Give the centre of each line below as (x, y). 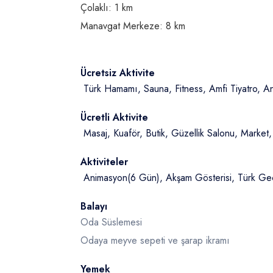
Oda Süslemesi (111, 222)
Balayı (94, 206)
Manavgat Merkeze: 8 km (133, 26)
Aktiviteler (104, 162)
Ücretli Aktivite (114, 117)
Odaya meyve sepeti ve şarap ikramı (155, 240)
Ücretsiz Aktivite (118, 73)
